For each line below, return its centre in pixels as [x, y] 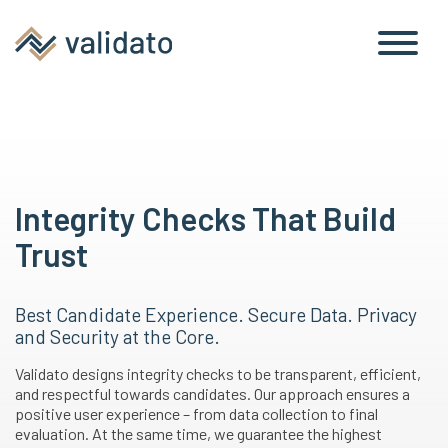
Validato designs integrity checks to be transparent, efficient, [218, 373]
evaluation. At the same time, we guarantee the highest [198, 433]
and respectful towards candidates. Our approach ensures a [212, 393]
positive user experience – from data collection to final [196, 413]
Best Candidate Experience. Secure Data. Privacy [216, 314]
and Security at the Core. [117, 336]
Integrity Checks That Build [205, 218]
